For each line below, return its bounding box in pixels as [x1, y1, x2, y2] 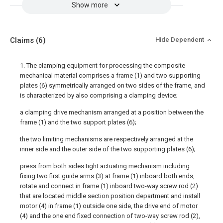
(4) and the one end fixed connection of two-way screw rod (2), [20, 212, 200, 220]
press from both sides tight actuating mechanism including [20, 162, 190, 170]
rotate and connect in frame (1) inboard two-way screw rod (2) [20, 182, 198, 190]
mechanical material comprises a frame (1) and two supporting [20, 72, 201, 79]
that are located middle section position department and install [20, 192, 200, 200]
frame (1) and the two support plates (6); [20, 118, 136, 126]
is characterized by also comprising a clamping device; [20, 92, 178, 99]
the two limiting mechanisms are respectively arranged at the [20, 135, 193, 143]
